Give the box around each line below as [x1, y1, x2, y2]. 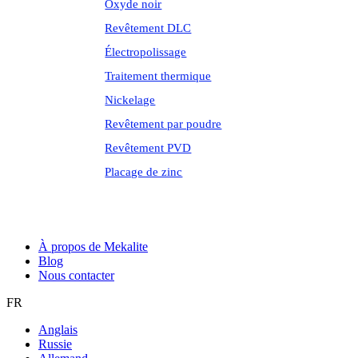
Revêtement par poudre [105, 117, 222, 131]
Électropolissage [105, 46, 187, 59]
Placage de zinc [105, 165, 183, 179]
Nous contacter [38, 268, 114, 283]
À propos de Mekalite [38, 240, 148, 254]
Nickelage [105, 93, 156, 107]
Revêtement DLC [105, 22, 192, 35]
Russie [38, 337, 72, 352]
